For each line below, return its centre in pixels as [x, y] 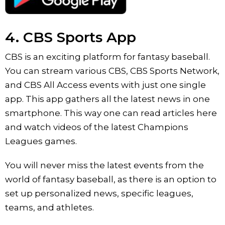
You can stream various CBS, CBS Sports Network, [112, 71]
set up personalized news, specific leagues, [99, 193]
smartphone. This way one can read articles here [111, 113]
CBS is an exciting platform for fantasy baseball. [107, 57]
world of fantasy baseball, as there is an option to [111, 179]
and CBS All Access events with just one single [105, 85]
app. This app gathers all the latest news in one [107, 99]
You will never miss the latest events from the [104, 165]
